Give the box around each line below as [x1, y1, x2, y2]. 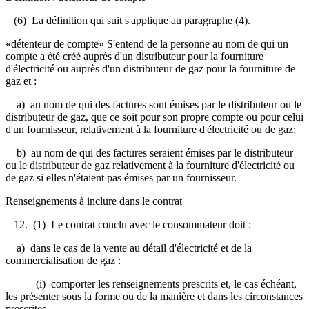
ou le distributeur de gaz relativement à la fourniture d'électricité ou [6, 159, 295, 171]
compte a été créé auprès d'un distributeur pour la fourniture [6, 50, 263, 62]
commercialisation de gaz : [6, 254, 121, 266]
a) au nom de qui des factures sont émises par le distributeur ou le [6, 98, 301, 110]
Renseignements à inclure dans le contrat [6, 195, 182, 207]
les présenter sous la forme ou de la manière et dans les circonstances [6, 290, 303, 302]
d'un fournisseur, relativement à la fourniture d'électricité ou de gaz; [6, 123, 296, 135]
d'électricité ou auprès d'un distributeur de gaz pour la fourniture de [6, 62, 295, 74]
